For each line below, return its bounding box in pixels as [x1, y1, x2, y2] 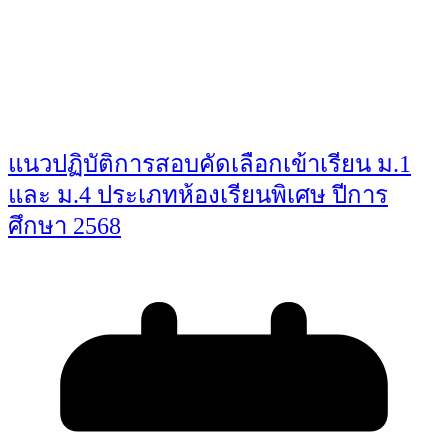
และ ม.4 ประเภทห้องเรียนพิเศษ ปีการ [8, 182, 388, 209]
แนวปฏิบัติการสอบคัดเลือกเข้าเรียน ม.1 [8, 151, 411, 178]
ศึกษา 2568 [8, 213, 121, 240]
